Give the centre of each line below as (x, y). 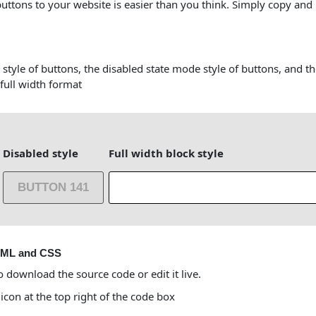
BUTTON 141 (53, 187)
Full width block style (166, 153)
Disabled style (41, 153)
